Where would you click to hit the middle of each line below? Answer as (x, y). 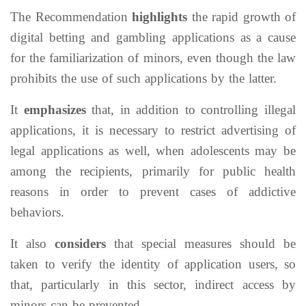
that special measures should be (201, 244)
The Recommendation (71, 17)
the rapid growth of (241, 17)
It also (32, 244)
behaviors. (37, 212)
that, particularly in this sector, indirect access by (153, 284)
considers (80, 244)
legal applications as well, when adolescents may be (153, 151)
